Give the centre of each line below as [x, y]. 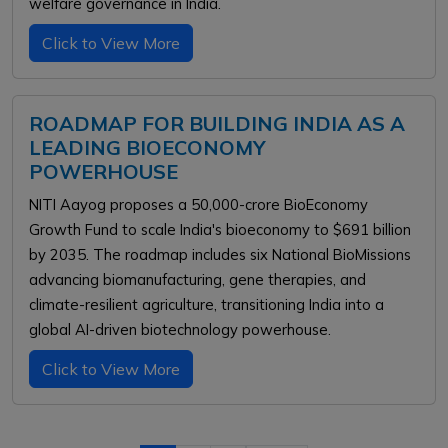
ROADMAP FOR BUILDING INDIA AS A [217, 123]
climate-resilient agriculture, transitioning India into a [206, 304]
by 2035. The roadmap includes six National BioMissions [220, 254]
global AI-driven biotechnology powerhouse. [180, 329]
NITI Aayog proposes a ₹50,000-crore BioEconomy [198, 204]
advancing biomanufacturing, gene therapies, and [197, 279]
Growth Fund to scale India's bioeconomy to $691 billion [220, 229]
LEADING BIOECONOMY [147, 147]
